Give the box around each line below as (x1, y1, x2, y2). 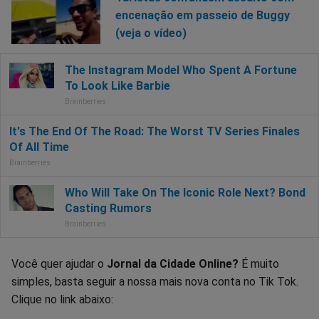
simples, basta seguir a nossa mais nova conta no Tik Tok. (11, 274, 298, 288)
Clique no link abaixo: (11, 292, 113, 306)
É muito (241, 256, 279, 271)
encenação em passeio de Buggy (115, 9, 290, 23)
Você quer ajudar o (11, 256, 107, 271)
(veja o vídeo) (115, 26, 187, 41)
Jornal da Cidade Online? (107, 256, 241, 271)
